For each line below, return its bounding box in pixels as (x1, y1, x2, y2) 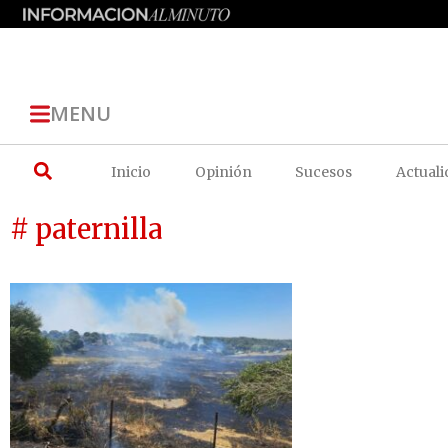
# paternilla (10, 211, 162, 246)
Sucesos (295, 162, 353, 181)
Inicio (111, 162, 152, 181)
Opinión (194, 162, 252, 181)
